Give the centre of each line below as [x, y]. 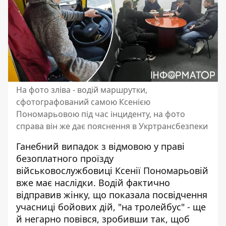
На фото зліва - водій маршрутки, [82, 90]
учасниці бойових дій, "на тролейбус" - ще [111, 207]
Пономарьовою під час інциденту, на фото [101, 114]
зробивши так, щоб [146, 219]
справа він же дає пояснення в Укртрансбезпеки [112, 126]
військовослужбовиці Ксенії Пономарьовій [112, 171]
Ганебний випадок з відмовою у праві [100, 146]
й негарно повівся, [59, 219]
